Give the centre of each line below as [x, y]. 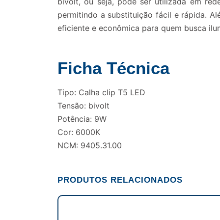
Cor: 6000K [79, 132]
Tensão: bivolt [83, 106]
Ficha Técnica [113, 68]
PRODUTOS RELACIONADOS [120, 180]
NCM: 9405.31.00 [90, 146]
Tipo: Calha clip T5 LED [101, 93]
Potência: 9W [82, 119]
